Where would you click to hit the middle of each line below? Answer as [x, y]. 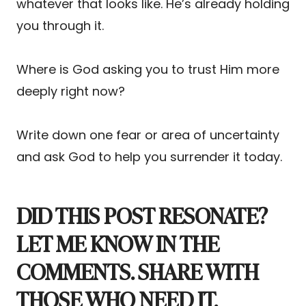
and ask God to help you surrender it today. [149, 156]
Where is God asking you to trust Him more [148, 69]
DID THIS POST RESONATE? [142, 214]
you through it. [60, 25]
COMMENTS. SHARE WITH [138, 270]
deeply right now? [71, 91]
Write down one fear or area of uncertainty [148, 135]
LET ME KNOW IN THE [118, 242]
